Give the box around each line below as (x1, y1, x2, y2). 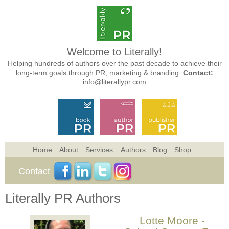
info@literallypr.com (83, 78, 146, 86)
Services (85, 146, 113, 154)
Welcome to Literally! (67, 46, 162, 57)
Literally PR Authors (5, 191, 121, 206)
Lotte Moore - (140, 215, 205, 226)
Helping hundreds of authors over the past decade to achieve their (7, 59, 222, 67)
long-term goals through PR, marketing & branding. (16, 68, 183, 77)
